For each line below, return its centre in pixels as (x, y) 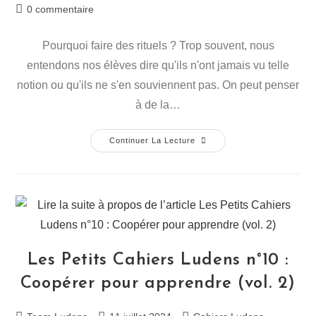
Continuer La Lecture (152, 140)
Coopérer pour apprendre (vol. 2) (158, 283)
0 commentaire (61, 9)
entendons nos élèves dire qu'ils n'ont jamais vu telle (158, 65)
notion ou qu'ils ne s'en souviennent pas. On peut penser (158, 85)
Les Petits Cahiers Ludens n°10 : (158, 260)
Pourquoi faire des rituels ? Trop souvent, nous (158, 45)
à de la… (158, 104)
